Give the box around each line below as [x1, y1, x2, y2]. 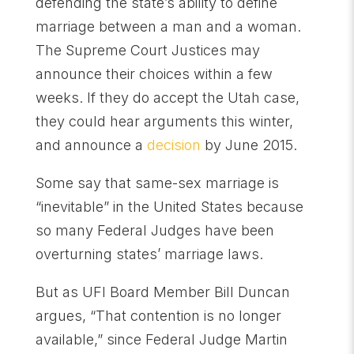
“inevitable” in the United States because [35, 198, 303, 215]
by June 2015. [200, 137, 297, 153]
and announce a [35, 137, 147, 153]
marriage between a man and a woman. [35, 18, 305, 35]
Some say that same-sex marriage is [35, 175, 279, 191]
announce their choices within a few [35, 66, 273, 82]
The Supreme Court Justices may [35, 42, 260, 58]
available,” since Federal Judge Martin [35, 331, 288, 348]
